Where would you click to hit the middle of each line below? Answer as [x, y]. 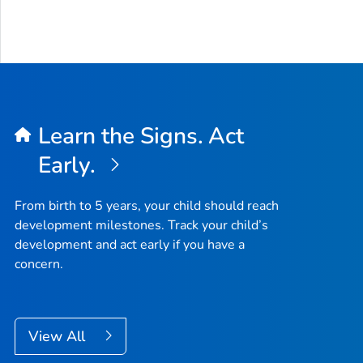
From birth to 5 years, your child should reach [147, 206]
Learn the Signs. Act [141, 137]
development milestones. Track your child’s [141, 226]
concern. [39, 265]
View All [59, 337]
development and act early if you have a [130, 245]
